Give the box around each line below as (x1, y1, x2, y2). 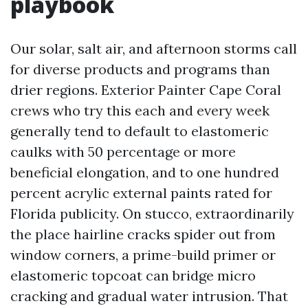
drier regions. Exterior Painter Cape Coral (10, 81, 281, 98)
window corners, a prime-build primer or (10, 246, 276, 263)
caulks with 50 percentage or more (10, 143, 236, 160)
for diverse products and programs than (10, 60, 270, 78)
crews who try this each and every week (10, 102, 269, 119)
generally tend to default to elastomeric (10, 122, 269, 140)
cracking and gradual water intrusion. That (10, 287, 288, 305)
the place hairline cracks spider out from (10, 225, 276, 243)
